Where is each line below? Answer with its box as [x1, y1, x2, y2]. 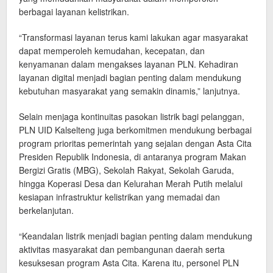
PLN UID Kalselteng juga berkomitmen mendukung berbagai [19, 124, 252, 136]
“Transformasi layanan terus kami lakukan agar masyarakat [19, 31, 248, 44]
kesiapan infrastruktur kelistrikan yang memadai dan [19, 191, 220, 204]
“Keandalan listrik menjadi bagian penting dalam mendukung [19, 230, 252, 243]
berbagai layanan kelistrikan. [19, 5, 129, 18]
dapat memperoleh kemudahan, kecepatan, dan [19, 44, 205, 57]
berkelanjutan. [19, 204, 74, 217]
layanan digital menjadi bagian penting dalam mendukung [19, 71, 241, 84]
